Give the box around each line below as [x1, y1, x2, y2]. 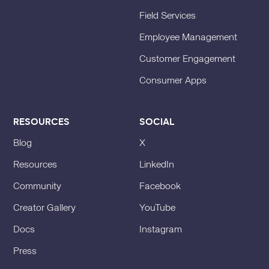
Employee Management [139, 33, 237, 43]
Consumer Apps [139, 76, 207, 86]
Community [13, 182, 62, 192]
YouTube [139, 204, 175, 214]
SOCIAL [139, 115, 175, 128]
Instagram [139, 225, 182, 235]
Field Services [139, 11, 196, 22]
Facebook [139, 182, 181, 192]
